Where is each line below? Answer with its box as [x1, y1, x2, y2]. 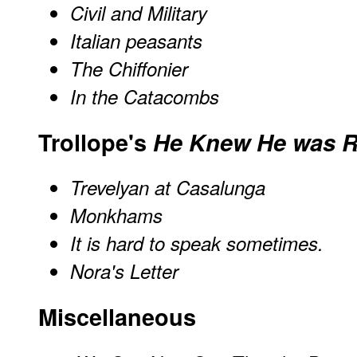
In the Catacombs [70, 82, 219, 110]
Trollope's [38, 125, 153, 159]
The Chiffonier [70, 54, 188, 82]
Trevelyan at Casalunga [70, 174, 265, 202]
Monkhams [70, 202, 163, 229]
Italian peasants [70, 26, 202, 54]
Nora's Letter [70, 257, 178, 285]
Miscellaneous [38, 300, 196, 334]
